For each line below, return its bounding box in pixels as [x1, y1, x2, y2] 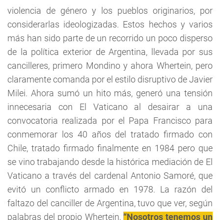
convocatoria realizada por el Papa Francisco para [7, 115, 213, 126]
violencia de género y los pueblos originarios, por [7, 5, 213, 16]
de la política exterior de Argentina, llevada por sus [7, 47, 213, 57]
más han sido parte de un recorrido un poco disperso [7, 33, 213, 43]
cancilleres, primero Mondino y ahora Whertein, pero [7, 60, 213, 71]
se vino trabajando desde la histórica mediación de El [7, 157, 213, 167]
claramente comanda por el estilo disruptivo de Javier [7, 74, 213, 84]
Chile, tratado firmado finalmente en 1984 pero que [7, 143, 213, 153]
